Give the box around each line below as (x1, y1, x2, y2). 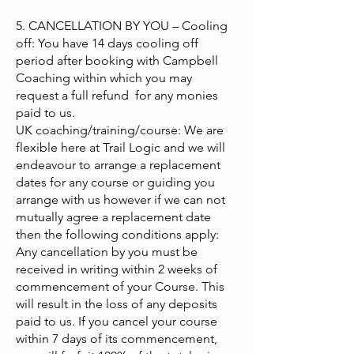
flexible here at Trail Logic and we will (16, 140, 225, 155)
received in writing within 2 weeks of (16, 262, 217, 277)
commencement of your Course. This (16, 279, 224, 294)
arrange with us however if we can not (16, 192, 225, 207)
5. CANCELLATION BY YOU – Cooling (16, 18, 228, 33)
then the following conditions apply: (16, 227, 219, 242)
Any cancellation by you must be (16, 244, 198, 259)
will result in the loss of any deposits (16, 296, 217, 311)
